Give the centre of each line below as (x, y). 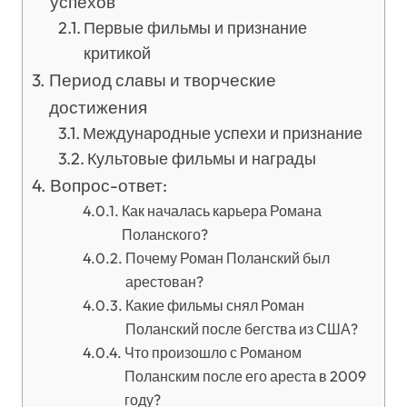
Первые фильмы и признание (196, 28)
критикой (118, 53)
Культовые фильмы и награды (202, 159)
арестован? (164, 282)
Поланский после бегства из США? (241, 329)
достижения (98, 107)
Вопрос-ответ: (108, 185)
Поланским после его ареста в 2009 (245, 376)
